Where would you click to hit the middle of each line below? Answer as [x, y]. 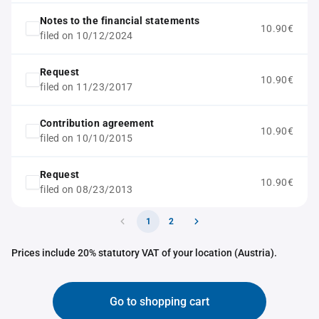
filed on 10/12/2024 [87, 36]
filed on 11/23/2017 [87, 87]
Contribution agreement [97, 123]
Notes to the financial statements [120, 21]
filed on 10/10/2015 [87, 138]
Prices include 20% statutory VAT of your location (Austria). [144, 253]
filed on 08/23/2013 [87, 189]
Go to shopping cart [159, 302]
